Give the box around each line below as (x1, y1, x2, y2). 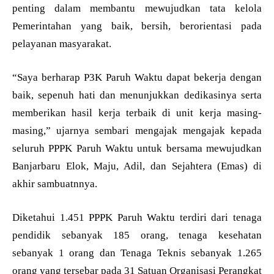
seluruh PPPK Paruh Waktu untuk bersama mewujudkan (12, 142, 262, 154)
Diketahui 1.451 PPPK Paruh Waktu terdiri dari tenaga (12, 211, 262, 223)
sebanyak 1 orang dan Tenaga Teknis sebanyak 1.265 (12, 246, 262, 259)
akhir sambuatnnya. (12, 177, 97, 190)
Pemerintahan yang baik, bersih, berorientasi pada (12, 20, 262, 32)
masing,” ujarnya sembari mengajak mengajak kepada (12, 124, 262, 136)
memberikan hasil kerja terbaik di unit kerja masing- (12, 106, 262, 119)
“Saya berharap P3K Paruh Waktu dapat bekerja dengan (12, 71, 262, 83)
